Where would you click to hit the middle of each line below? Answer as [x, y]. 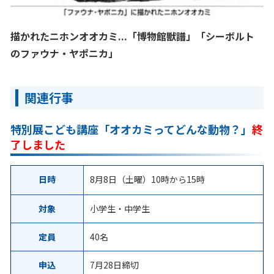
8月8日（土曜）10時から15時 [147, 179]
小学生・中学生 [120, 208]
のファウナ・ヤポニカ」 [64, 53]
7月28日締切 [114, 265]
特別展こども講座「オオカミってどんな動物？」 [131, 129]
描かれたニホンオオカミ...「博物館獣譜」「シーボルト [132, 36]
